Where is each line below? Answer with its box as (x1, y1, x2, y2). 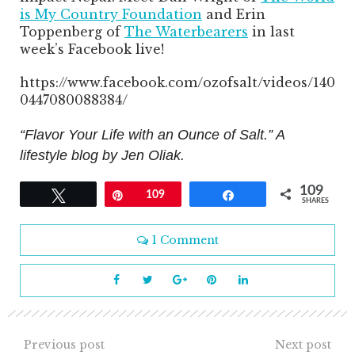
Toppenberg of (20, 24, 124, 40)
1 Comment (151, 233, 219, 248)
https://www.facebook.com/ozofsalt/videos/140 (20, 74, 335, 91)
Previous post (24, 338, 105, 353)
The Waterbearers (124, 24, 248, 40)
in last (248, 24, 295, 40)
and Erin (202, 6, 265, 23)
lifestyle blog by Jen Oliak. (20, 147, 185, 164)
